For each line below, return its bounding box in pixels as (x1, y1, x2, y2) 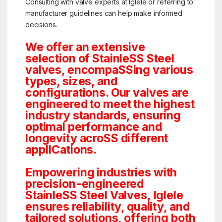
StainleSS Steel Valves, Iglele (25, 188, 183, 203)
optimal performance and (25, 120, 162, 134)
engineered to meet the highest (25, 97, 195, 111)
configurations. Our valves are (25, 86, 189, 100)
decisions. (25, 20, 57, 29)
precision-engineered (25, 177, 144, 191)
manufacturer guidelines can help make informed (25, 9, 182, 18)
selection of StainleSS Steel (25, 52, 175, 66)
